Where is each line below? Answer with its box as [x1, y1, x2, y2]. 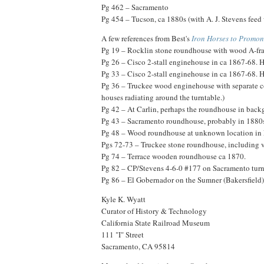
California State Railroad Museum [101, 217, 210, 228]
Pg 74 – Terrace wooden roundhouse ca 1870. [101, 150, 246, 161]
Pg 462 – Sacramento [101, 1, 169, 12]
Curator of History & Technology [101, 205, 207, 216]
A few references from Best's [101, 32, 192, 44]
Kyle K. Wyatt [101, 193, 146, 204]
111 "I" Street [101, 229, 144, 240]
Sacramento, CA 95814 [101, 240, 175, 252]
